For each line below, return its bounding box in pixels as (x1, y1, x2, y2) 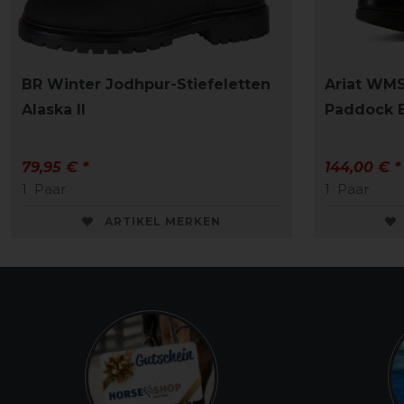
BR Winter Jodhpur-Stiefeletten (22, 76, 271, 94)
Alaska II (22, 101, 86, 119)
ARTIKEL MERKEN (105, 215, 221, 229)
